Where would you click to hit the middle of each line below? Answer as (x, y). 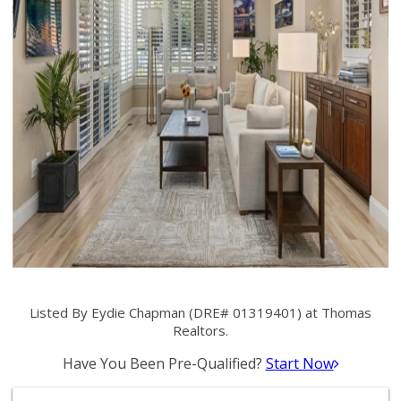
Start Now (299, 363)
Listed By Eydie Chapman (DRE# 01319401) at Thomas (200, 312)
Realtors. (200, 330)
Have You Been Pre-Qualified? (164, 363)
